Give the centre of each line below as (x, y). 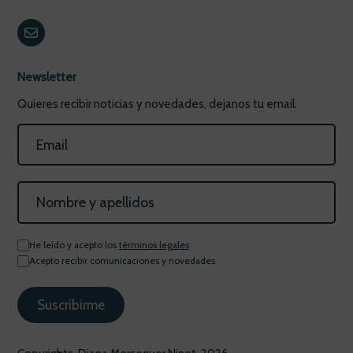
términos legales (154, 245)
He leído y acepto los (74, 245)
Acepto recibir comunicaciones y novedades (122, 261)
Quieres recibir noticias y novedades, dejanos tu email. (157, 104)
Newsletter (46, 77)
